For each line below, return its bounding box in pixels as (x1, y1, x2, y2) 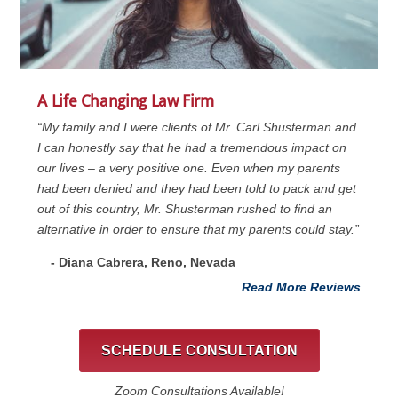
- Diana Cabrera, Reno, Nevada (51, 255, 236, 270)
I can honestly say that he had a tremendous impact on (37, 140, 347, 155)
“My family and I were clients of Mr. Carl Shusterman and (37, 120, 357, 135)
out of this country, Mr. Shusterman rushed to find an (37, 202, 333, 217)
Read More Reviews (241, 280, 361, 295)
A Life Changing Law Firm (37, 92, 214, 111)
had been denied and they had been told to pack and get (37, 181, 357, 196)
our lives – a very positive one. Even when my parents (37, 161, 341, 176)
